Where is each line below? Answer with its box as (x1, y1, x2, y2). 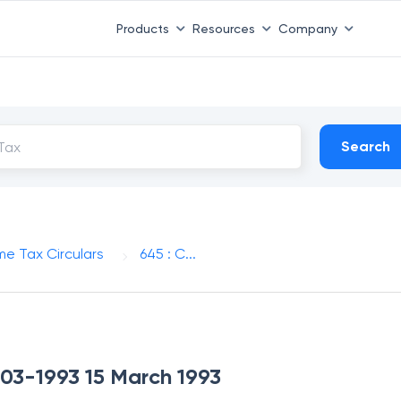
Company (277, 21, 337, 36)
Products (115, 21, 169, 36)
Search (341, 138, 391, 155)
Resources (192, 21, 255, 36)
